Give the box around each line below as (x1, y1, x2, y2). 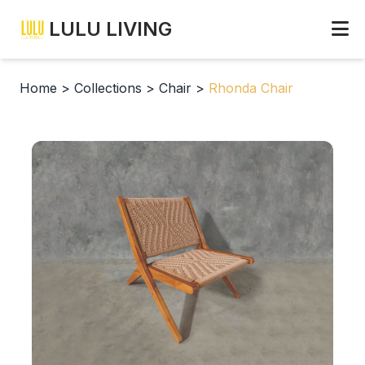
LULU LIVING (49, 17, 172, 41)
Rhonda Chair (209, 80, 293, 96)
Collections (74, 80, 142, 96)
